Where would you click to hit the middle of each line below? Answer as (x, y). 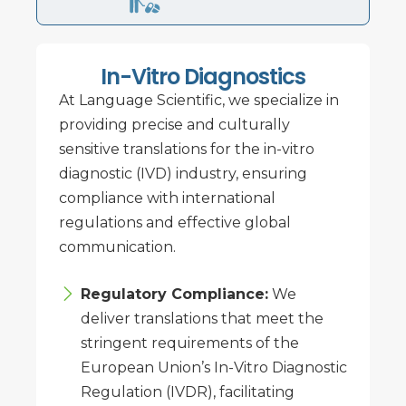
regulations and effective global (175, 223)
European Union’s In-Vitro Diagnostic (214, 367)
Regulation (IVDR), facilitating (188, 391)
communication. (117, 247)
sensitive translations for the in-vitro (187, 150)
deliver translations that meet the (202, 318)
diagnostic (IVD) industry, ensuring (183, 174)
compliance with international (167, 198)
